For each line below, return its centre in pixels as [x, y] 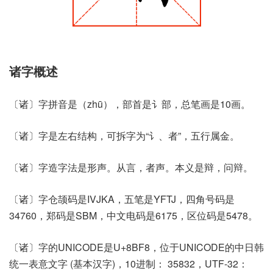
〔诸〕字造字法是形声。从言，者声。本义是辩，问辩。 [131, 167]
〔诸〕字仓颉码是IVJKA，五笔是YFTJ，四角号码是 [122, 199]
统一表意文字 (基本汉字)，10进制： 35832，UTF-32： [129, 263]
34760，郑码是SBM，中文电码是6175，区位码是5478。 [133, 215]
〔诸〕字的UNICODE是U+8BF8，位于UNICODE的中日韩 [136, 247]
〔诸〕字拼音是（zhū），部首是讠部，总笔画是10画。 [130, 104]
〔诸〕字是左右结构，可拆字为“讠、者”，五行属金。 [124, 135]
